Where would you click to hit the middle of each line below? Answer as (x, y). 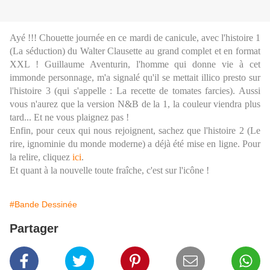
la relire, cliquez (41, 157)
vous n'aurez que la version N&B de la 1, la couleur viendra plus (135, 104)
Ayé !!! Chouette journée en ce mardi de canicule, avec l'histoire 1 (135, 38)
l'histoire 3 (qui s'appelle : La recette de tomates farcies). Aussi (135, 91)
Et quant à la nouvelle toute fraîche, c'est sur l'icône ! (109, 171)
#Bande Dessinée (43, 205)
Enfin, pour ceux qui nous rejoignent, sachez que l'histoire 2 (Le (135, 131)
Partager (34, 229)
